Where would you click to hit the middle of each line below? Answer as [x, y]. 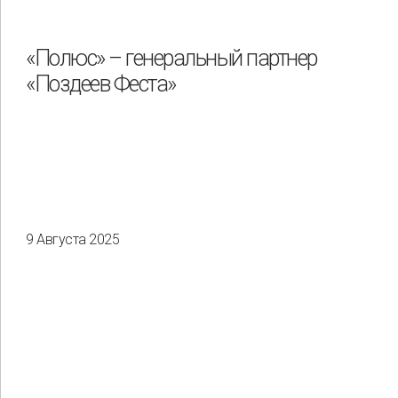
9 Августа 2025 [72, 240]
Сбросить [262, 294]
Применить [140, 294]
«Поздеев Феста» [101, 84]
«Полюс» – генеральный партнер [171, 59]
